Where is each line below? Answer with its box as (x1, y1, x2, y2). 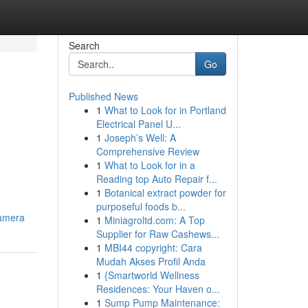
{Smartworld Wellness (104, 268, 199, 282)
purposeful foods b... (96, 199, 186, 213)
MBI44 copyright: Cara (104, 241, 202, 254)
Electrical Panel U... (96, 117, 181, 131)
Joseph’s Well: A (104, 131, 176, 144)
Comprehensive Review (96, 144, 199, 158)
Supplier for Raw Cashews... (96, 227, 219, 241)
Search (68, 38, 100, 52)
